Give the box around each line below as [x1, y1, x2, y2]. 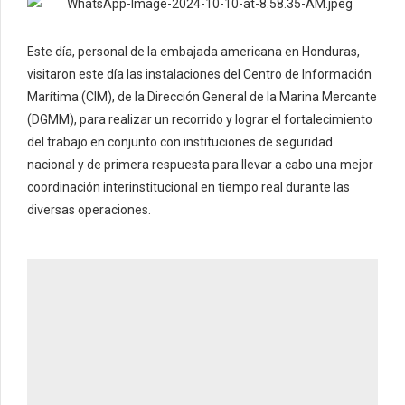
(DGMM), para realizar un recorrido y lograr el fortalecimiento [27, 112, 372, 127]
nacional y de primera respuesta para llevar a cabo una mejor [27, 157, 373, 173]
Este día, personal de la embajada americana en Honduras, [27, 44, 360, 60]
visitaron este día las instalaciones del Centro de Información [27, 67, 372, 82]
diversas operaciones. [27, 202, 151, 218]
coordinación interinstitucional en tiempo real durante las [27, 180, 350, 195]
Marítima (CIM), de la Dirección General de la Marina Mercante [27, 89, 377, 105]
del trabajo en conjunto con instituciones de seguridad [27, 135, 333, 150]
